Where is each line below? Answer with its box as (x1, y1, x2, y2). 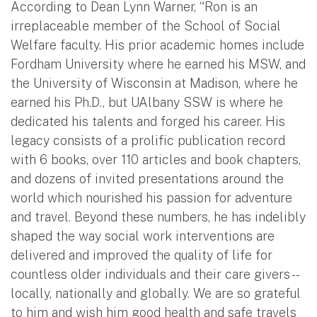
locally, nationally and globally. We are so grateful (11, 285, 301, 301)
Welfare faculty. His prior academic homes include (11, 37, 304, 52)
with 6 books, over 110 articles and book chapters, (11, 151, 301, 167)
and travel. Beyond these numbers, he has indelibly (11, 209, 306, 224)
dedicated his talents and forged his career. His (11, 113, 285, 129)
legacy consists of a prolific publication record (11, 132, 285, 148)
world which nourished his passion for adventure (11, 190, 292, 205)
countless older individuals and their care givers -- (11, 266, 297, 282)
